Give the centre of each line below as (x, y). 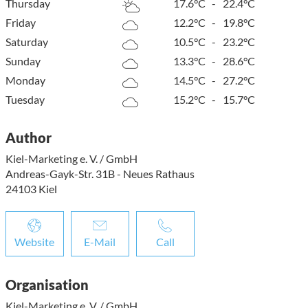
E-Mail (100, 241)
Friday (20, 22)
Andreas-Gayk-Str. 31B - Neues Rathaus (100, 173)
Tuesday (25, 99)
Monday (25, 80)
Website (35, 241)
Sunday (23, 60)
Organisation (47, 284)
